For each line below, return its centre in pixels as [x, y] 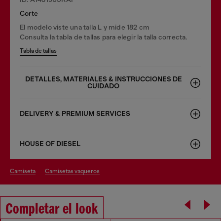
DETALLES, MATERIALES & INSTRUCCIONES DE [103, 79]
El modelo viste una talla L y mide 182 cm [85, 27]
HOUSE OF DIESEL [50, 144]
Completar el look [52, 209]
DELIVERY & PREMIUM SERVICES [75, 113]
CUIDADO [103, 86]
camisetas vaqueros [74, 171]
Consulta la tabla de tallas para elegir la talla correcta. [104, 37]
